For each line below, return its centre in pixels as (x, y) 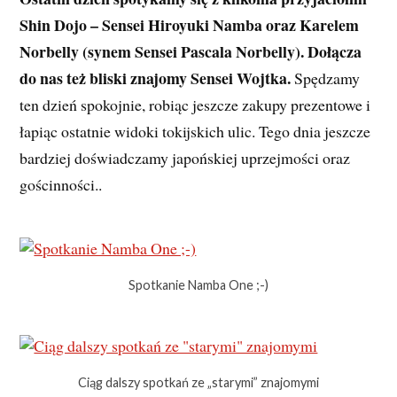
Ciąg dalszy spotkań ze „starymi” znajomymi (198, 383)
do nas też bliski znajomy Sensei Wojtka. (156, 78)
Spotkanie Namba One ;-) (198, 284)
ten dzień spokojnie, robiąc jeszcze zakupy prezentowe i (195, 105)
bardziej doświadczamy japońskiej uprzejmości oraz (185, 158)
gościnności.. (61, 185)
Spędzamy (326, 78)
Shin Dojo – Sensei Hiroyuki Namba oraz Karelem (190, 25)
